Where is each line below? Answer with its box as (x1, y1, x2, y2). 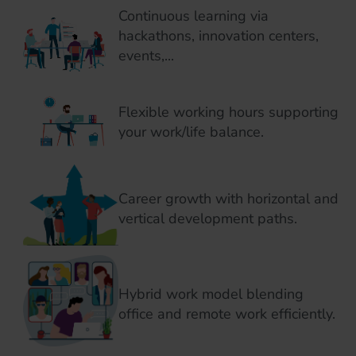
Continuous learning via (118, 6, 269, 26)
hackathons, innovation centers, (118, 26, 319, 46)
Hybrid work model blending (118, 284, 304, 304)
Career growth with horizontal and (118, 189, 339, 209)
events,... (118, 46, 174, 66)
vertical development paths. (118, 209, 297, 229)
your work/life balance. (118, 122, 264, 141)
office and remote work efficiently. (118, 304, 335, 324)
